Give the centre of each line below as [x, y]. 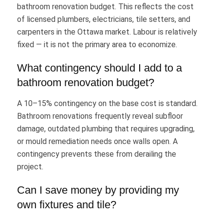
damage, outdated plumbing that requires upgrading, [106, 129]
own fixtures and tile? [67, 205]
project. [30, 167]
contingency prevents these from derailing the [97, 154]
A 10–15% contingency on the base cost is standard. [107, 104]
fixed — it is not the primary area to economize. [97, 45]
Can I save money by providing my [98, 190]
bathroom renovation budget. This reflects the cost [105, 7]
